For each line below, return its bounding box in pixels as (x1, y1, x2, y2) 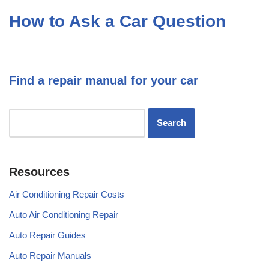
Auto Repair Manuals (9, 250, 91, 261)
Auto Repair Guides (9, 230, 86, 241)
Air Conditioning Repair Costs (9, 189, 124, 200)
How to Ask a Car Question (9, 12, 226, 31)
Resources (9, 165, 70, 179)
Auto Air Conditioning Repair (9, 210, 118, 220)
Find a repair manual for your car (9, 74, 198, 88)
